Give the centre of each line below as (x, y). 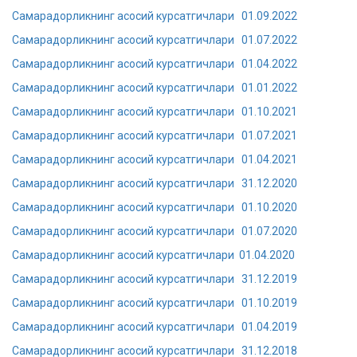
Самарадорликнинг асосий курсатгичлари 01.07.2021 (155, 135)
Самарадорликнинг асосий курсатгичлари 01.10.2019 (155, 303)
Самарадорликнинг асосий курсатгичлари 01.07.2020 (155, 231)
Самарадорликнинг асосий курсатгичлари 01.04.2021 (155, 159)
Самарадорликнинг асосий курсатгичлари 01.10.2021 (155, 112)
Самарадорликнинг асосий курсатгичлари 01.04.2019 (155, 327)
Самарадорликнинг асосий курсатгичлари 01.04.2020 (153, 255)
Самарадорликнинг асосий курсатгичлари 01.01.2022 (155, 88)
